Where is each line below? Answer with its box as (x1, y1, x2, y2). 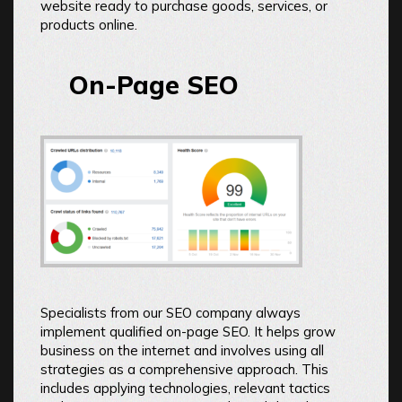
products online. (40, 16, 137, 34)
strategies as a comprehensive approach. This (40, 360, 328, 378)
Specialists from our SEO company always (40, 303, 301, 321)
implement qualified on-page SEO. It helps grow (40, 322, 336, 340)
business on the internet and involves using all (40, 341, 324, 359)
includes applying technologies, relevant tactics (40, 379, 330, 397)
